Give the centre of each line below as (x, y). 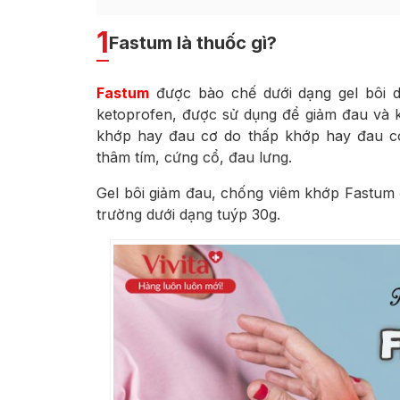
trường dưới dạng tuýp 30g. (188, 215)
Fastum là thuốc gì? (193, 43)
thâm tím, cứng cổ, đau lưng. (194, 158)
